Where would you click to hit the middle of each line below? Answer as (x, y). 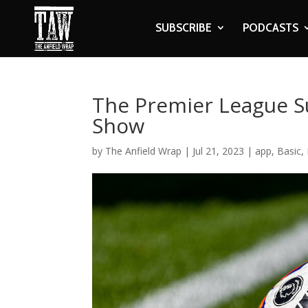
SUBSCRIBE (183, 27)
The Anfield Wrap (144, 151)
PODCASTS (270, 27)
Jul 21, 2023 (219, 151)
